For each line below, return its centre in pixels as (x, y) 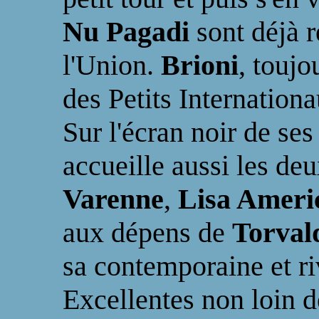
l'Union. (112, 65)
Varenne (113, 199)
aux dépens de (147, 232)
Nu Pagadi (130, 32)
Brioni (200, 65)
